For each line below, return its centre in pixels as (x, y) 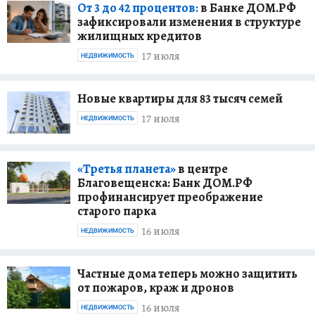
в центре (202, 168)
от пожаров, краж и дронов (156, 287)
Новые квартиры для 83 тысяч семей (180, 98)
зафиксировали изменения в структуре (189, 21)
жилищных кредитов (140, 36)
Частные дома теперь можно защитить (187, 273)
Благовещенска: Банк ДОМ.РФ (165, 182)
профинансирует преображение (170, 197)
